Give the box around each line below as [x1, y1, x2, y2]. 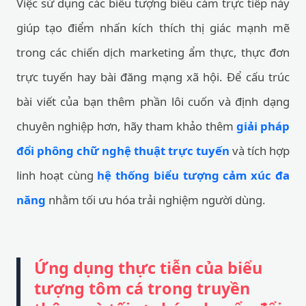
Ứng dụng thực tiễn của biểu [34, 257, 262, 279]
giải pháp [236, 118, 290, 134]
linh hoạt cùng [16, 167, 98, 183]
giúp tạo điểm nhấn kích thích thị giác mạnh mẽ [16, 20, 290, 36]
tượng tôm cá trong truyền [34, 277, 250, 299]
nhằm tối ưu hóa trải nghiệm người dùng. [46, 192, 266, 208]
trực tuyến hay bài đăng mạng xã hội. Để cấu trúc [16, 69, 290, 85]
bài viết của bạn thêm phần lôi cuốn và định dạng [16, 94, 290, 109]
